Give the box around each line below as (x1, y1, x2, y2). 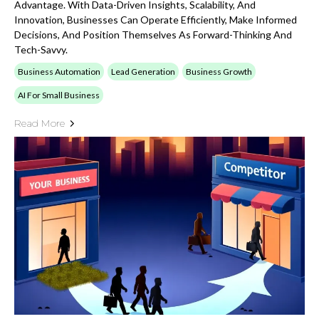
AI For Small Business (18, 90, 100, 100)
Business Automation (18, 66, 100, 77)
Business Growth (186, 66, 252, 77)
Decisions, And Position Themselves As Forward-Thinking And (14, 28, 292, 41)
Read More (14, 117, 65, 130)
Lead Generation (111, 66, 175, 77)
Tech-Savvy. (14, 43, 68, 56)
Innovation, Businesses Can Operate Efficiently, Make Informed (14, 14, 297, 26)
